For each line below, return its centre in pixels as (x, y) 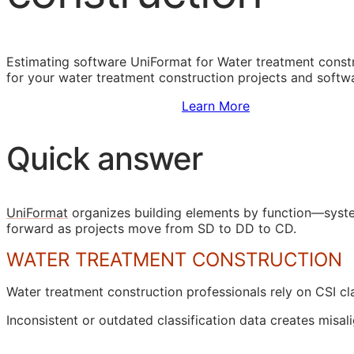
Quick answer (104, 159)
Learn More (216, 106)
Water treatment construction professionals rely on (161, 291)
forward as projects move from (102, 228)
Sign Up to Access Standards (94, 106)
